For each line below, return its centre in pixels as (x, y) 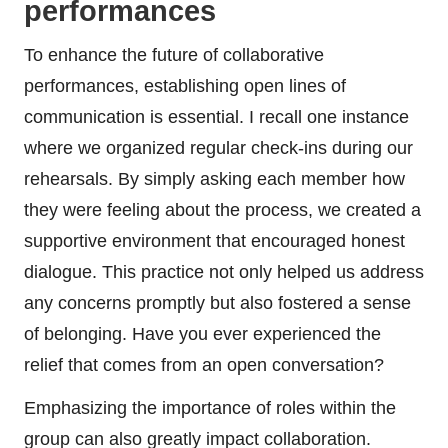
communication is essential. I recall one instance (216, 116)
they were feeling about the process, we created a (222, 209)
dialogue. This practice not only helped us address (224, 271)
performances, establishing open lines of (185, 85)
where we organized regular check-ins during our (218, 147)
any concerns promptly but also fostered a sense (217, 302)
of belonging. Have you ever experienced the (202, 333)
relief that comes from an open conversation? (204, 364)
